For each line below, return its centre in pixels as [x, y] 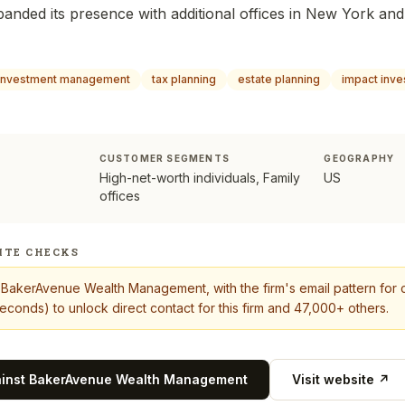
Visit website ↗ [341, 379]
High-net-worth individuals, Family [199, 178]
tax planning [184, 79]
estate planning [279, 79]
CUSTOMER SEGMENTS [165, 158]
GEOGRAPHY [359, 158]
